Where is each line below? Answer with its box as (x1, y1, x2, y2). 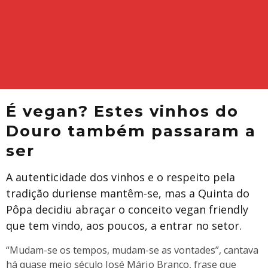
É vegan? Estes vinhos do (6, 102, 239, 120)
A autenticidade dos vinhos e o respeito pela (6, 170, 235, 184)
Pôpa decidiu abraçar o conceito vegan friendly (6, 202, 248, 217)
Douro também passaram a (6, 121, 256, 140)
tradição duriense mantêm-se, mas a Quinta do (6, 186, 249, 200)
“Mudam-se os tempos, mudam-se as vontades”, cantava (6, 243, 258, 257)
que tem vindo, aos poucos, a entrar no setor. (6, 218, 242, 233)
